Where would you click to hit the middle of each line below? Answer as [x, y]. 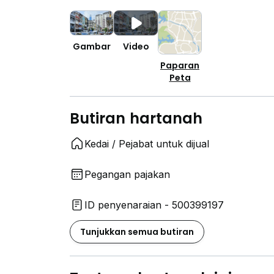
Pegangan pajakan [127, 174]
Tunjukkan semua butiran [137, 232]
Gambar [92, 47]
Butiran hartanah [136, 118]
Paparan [180, 65]
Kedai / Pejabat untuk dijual [147, 144]
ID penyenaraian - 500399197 [154, 205]
